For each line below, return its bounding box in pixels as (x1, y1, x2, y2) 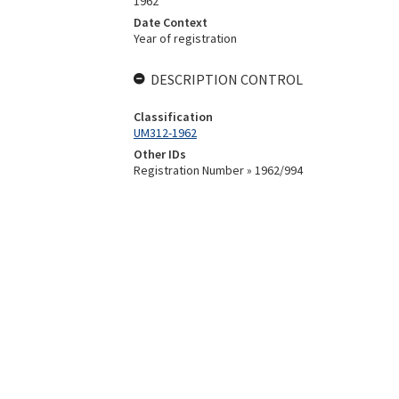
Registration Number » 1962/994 (133, 162, 303, 178)
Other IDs (133, 146, 186, 162)
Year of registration (133, 30, 237, 46)
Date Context (133, 14, 208, 30)
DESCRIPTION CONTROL (150, 70, 303, 88)
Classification (133, 109, 213, 125)
